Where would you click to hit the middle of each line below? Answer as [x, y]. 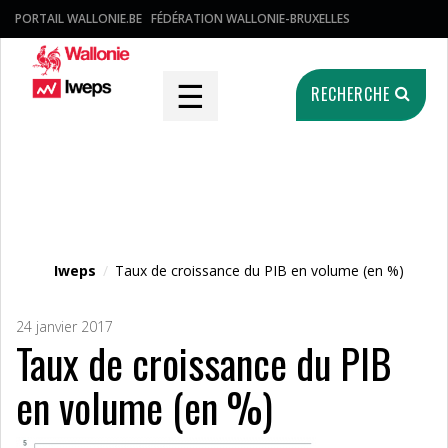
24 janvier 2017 [64, 326]
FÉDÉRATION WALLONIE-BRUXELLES [250, 18]
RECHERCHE [353, 94]
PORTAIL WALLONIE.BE [78, 18]
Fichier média [121, 211]
